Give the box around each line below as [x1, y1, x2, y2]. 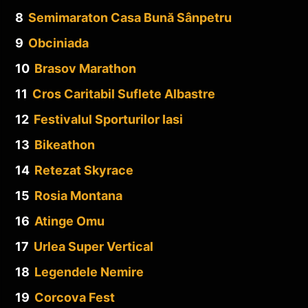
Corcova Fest [34, 289, 115, 305]
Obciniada [28, 35, 89, 50]
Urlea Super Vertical [34, 239, 153, 254]
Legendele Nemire [34, 264, 144, 279]
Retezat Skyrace [34, 162, 133, 177]
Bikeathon [34, 137, 95, 152]
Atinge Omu [34, 213, 104, 228]
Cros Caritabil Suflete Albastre [32, 86, 215, 101]
